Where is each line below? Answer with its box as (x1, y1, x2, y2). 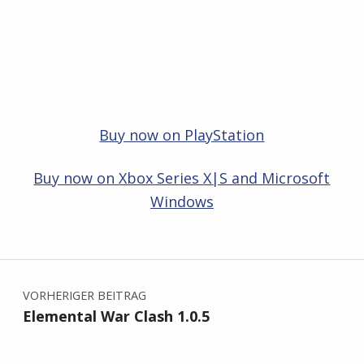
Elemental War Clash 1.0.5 (22, 306, 210, 327)
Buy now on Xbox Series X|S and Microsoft (33, 168, 331, 188)
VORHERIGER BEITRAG (22, 287, 146, 304)
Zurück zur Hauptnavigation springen (20, 206, 84, 226)
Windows (149, 192, 214, 212)
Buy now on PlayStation (99, 125, 265, 145)
